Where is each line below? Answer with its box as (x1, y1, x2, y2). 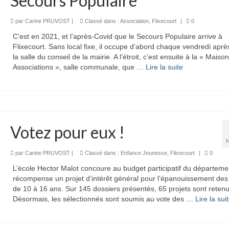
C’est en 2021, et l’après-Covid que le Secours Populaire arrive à (12, 32, 222, 40)
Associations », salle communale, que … (12, 62, 146, 71)
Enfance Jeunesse (120, 149, 167, 156)
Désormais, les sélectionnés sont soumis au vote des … (12, 194, 195, 203)
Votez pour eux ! (10, 122, 125, 142)
